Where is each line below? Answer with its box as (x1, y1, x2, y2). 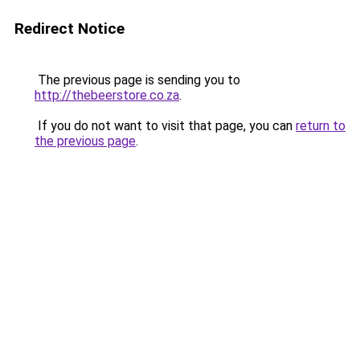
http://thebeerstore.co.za (35, 88, 179, 103)
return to (296, 118, 346, 133)
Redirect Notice (14, 19, 125, 38)
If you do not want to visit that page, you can (35, 118, 296, 133)
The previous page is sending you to (35, 72, 240, 88)
